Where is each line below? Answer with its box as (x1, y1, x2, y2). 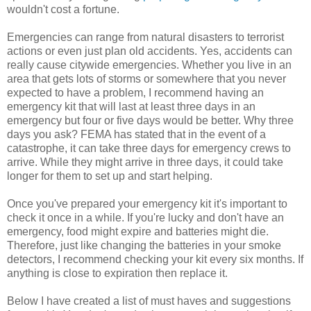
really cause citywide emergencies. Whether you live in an (7, 59, 292, 72)
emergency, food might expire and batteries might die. (7, 226, 269, 238)
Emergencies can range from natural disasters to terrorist (7, 31, 284, 44)
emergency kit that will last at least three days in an (7, 101, 255, 113)
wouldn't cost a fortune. (7, 3, 119, 16)
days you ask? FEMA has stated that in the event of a (7, 128, 266, 141)
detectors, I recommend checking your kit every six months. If (7, 253, 303, 266)
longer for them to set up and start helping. (7, 170, 212, 183)
